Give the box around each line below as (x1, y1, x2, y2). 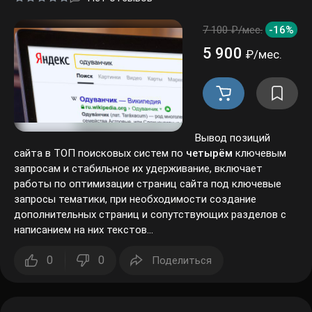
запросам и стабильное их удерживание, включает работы (14, 148, 297, 161)
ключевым (224, 133, 276, 146)
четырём (182, 133, 224, 146)
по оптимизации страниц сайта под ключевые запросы (14, 164, 276, 176)
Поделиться (152, 240, 210, 253)
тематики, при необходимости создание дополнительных (14, 179, 289, 192)
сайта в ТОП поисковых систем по (14, 133, 182, 146)
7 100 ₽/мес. (203, 9, 260, 22)
